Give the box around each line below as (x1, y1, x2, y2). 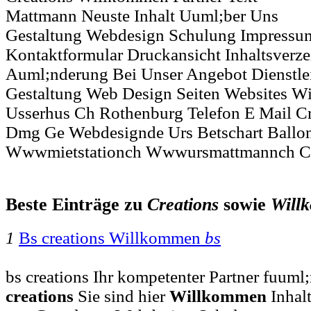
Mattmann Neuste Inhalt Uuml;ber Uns (6, 6, 278, 26)
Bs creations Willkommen (19, 228, 205, 247)
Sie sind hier (74, 286, 169, 305)
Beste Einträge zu (6, 194, 147, 215)
